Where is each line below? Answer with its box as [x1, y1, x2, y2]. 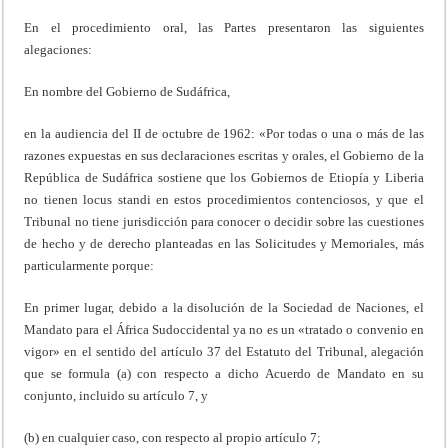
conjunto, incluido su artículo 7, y [24, 387, 209, 403]
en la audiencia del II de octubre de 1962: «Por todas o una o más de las [24, 125, 424, 141]
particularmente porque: [24, 257, 155, 273]
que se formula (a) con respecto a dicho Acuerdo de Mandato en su [24, 365, 424, 381]
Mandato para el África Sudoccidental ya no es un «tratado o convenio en [24, 321, 424, 337]
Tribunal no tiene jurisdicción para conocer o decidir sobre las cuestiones [24, 213, 424, 229]
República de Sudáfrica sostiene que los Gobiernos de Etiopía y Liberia [24, 169, 424, 185]
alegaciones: [24, 41, 93, 57]
